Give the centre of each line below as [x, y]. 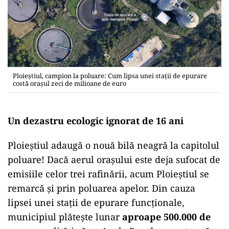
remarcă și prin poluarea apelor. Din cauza [101, 188]
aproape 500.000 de [166, 216]
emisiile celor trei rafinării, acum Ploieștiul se [108, 174]
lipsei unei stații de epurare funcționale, [96, 202]
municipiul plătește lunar [65, 216]
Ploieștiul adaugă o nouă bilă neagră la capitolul [113, 145]
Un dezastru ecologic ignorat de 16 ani [96, 120]
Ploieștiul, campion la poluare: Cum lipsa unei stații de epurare [110, 75]
